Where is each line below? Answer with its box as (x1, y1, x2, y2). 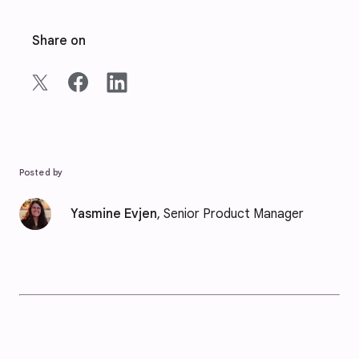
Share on (32, 33, 86, 49)
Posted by (19, 167, 63, 178)
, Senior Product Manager (157, 206, 304, 222)
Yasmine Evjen (71, 206, 157, 222)
